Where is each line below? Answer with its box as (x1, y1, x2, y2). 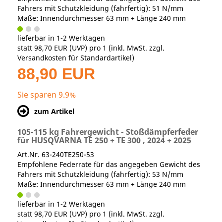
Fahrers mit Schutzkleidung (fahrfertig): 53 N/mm (17, 169, 183, 179)
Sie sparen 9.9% (17, 89, 76, 101)
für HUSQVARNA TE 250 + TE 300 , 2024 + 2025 (17, 135, 191, 146)
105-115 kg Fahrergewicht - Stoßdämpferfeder (17, 126, 198, 138)
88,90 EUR (17, 65, 95, 83)
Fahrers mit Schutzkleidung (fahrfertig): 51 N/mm (17, 3, 183, 13)
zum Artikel (34, 107, 74, 116)
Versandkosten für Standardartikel (17, 53, 132, 63)
